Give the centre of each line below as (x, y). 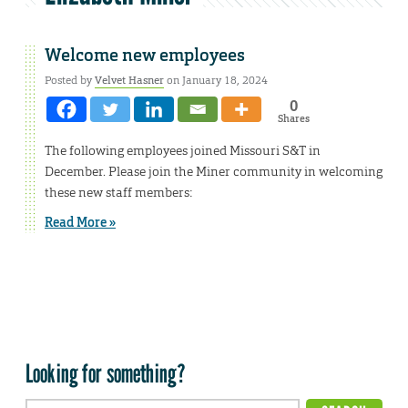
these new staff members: (120, 193)
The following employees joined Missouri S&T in (183, 151)
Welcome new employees (147, 56)
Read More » (80, 223)
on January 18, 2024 (216, 81)
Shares (293, 119)
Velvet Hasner (129, 81)
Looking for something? (106, 374)
